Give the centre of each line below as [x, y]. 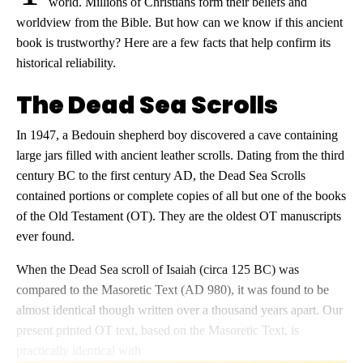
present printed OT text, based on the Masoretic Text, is [158, 331]
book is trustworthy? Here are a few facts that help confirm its [173, 43]
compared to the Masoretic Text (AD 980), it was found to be [173, 290]
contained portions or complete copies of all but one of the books [181, 196]
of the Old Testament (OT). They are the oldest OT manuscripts [179, 216]
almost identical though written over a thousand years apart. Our [179, 310]
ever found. [45, 237]
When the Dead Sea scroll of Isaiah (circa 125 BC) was [158, 270]
